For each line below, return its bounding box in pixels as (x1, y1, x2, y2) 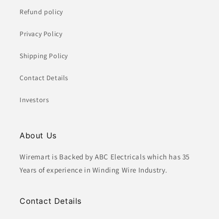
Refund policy (20, 7, 63, 16)
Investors (20, 95, 49, 104)
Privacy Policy (20, 29, 63, 38)
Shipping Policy (20, 51, 68, 60)
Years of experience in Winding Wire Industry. (20, 165, 168, 175)
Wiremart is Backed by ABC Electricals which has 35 (20, 152, 190, 161)
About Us (20, 131, 57, 140)
